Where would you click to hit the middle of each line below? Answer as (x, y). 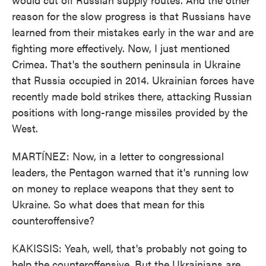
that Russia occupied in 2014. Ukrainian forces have (133, 80)
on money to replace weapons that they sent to (123, 188)
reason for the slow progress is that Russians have (131, 16)
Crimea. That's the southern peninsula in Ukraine (126, 64)
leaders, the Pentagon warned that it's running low (130, 172)
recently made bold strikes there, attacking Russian (132, 96)
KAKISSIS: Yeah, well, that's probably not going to (129, 248)
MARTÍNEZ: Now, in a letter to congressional (118, 156)
